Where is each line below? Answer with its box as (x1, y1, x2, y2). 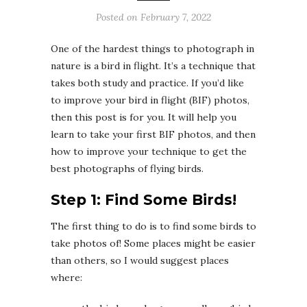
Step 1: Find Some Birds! (51, 191, 236, 209)
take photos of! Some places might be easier (51, 237, 256, 250)
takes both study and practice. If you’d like (51, 77, 244, 90)
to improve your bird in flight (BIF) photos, (51, 94, 249, 107)
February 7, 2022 (140, 11, 211, 24)
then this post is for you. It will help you (51, 111, 236, 124)
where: (51, 271, 82, 284)
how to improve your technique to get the (51, 145, 247, 158)
